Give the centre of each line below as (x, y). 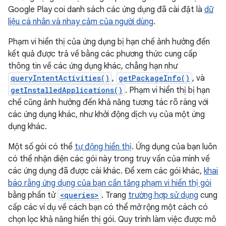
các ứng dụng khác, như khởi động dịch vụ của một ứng (106, 115)
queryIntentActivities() (60, 78)
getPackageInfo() (154, 78)
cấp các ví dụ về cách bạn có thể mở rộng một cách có (108, 207)
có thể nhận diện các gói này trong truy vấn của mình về (109, 159)
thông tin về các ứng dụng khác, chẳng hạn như (93, 66)
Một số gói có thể (41, 147)
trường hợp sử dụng (163, 195)
